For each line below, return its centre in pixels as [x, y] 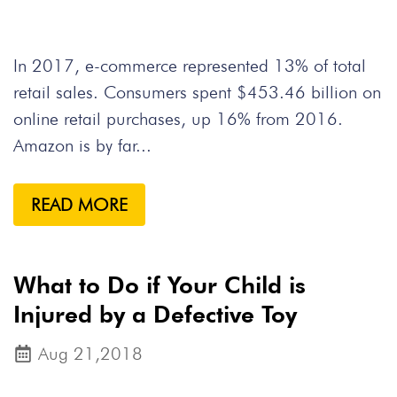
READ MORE [79, 205]
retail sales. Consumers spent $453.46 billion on [197, 92]
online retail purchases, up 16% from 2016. [178, 119]
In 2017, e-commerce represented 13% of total [190, 66]
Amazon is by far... [82, 145]
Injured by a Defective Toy [155, 314]
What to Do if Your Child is [160, 285]
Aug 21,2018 [90, 354]
